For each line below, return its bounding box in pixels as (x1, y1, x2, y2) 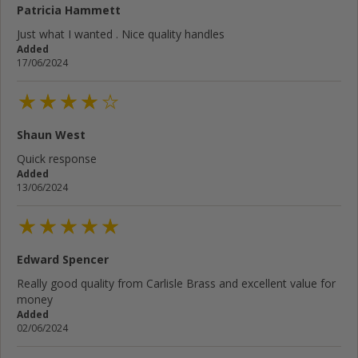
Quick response (17, 151, 97, 167)
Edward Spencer (17, 252, 109, 268)
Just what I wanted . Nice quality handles (17, 26, 225, 42)
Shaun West (17, 127, 86, 143)
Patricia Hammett (17, 2, 121, 18)
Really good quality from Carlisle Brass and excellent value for (17, 276, 336, 292)
